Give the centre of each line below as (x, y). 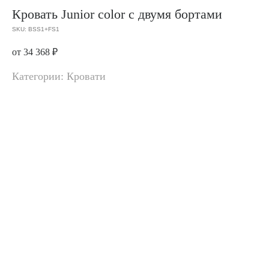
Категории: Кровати (59, 76)
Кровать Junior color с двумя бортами (117, 14)
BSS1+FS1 (44, 29)
